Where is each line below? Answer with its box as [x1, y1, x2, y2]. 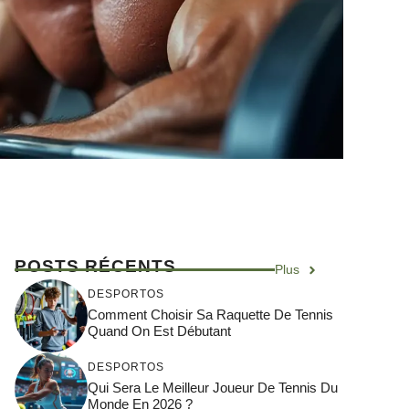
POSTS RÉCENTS [15, 257, 176, 276]
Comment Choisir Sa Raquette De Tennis [88, 306, 333, 322]
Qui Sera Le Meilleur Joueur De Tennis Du [88, 379, 338, 395]
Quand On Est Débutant [88, 322, 231, 339]
